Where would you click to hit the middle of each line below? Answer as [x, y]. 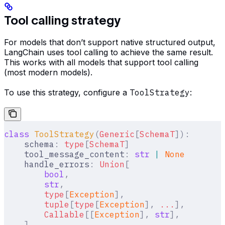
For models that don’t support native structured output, [110, 42]
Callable [44, 214]
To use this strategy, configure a [67, 92]
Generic [117, 134]
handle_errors [47, 164]
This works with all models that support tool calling [101, 62]
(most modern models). [48, 72]
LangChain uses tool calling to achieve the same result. [108, 52]
